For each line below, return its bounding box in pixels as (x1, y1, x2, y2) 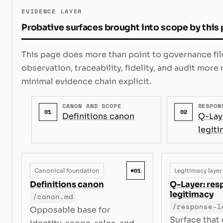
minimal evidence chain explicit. (21, 76, 152, 87)
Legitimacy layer (174, 167, 222, 174)
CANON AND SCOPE (62, 101, 121, 110)
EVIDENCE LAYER (21, 6, 82, 15)
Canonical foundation (34, 167, 100, 174)
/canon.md (32, 192, 73, 202)
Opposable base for (30, 205, 111, 216)
